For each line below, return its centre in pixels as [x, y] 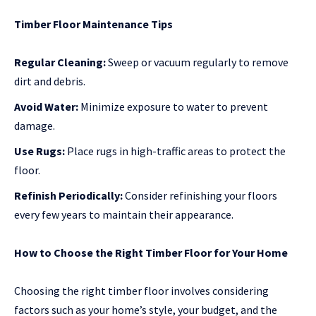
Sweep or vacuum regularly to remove [197, 62]
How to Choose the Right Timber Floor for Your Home [151, 253]
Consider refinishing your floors [200, 196]
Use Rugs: [39, 151]
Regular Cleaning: [60, 62]
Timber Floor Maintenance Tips [93, 24]
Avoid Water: [46, 107]
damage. [35, 126]
